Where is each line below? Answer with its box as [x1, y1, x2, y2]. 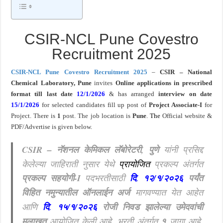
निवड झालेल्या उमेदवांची [122, 201, 203, 213]
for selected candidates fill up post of [39, 101, 147, 109]
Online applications [115, 79, 172, 87]
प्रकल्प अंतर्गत [149, 158, 203, 170]
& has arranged [109, 90, 159, 98]
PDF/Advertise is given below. [11, 123, 93, 130]
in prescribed [174, 79, 212, 87]
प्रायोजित [118, 158, 150, 170]
